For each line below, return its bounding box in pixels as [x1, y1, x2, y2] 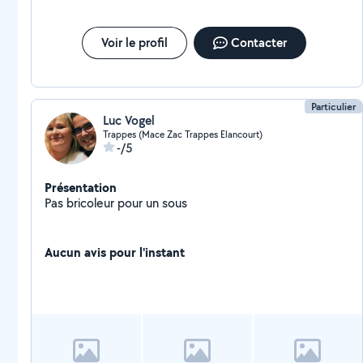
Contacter [230, 34, 287, 51]
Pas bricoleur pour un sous [45, 194, 187, 211]
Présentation [45, 178, 117, 196]
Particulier [311, 100, 357, 113]
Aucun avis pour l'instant [45, 243, 185, 261]
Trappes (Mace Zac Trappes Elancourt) [103, 128, 263, 140]
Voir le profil [100, 34, 168, 51]
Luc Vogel [103, 112, 155, 129]
